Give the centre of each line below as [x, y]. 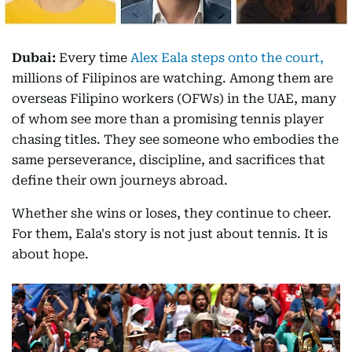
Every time [93, 58]
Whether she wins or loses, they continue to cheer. [172, 213]
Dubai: [34, 58]
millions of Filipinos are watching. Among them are [172, 78]
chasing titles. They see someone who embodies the [175, 139]
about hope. [50, 254]
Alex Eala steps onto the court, [227, 58]
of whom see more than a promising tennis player [168, 119]
